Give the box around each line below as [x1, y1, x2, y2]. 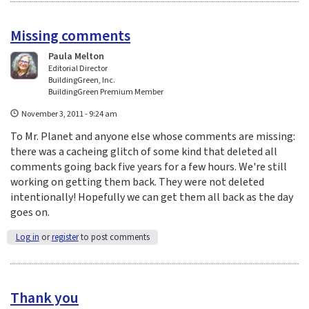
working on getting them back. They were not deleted [10, 174, 264, 190]
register [51, 230, 79, 243]
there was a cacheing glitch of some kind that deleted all [10, 143, 277, 159]
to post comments [78, 230, 150, 243]
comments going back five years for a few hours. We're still [10, 159, 287, 175]
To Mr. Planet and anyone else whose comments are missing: [10, 128, 295, 144]
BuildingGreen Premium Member [48, 86, 163, 99]
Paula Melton [48, 50, 104, 64]
